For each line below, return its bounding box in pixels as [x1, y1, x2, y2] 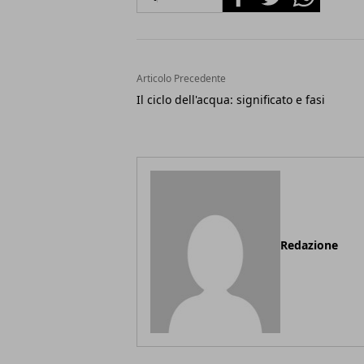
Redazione [280, 236, 338, 253]
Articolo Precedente [136, 71, 226, 85]
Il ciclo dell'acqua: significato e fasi [136, 91, 325, 107]
